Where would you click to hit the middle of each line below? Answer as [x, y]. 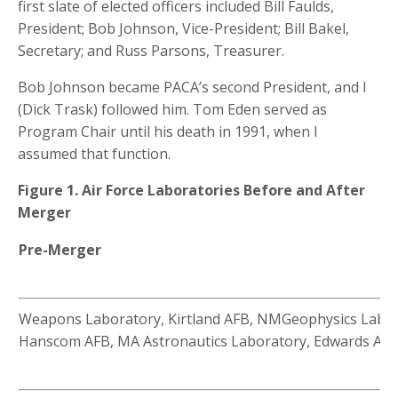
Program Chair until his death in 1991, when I [168, 132]
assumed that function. [94, 154]
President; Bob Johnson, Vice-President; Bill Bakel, [183, 29]
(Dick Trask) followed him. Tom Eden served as [172, 110]
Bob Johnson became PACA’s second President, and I [192, 88]
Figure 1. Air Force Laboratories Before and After [191, 191]
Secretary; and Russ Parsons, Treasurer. [151, 51]
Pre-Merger [60, 250]
